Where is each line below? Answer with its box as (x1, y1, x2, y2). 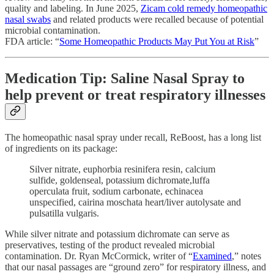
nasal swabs (5, 13, 51, 24)
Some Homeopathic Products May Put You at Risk (59, 35, 254, 46)
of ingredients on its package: (5, 143, 117, 154)
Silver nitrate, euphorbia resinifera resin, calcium (29, 163, 215, 174)
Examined (193, 250, 232, 261)
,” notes (232, 250, 261, 261)
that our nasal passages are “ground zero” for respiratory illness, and (5, 261, 266, 272)
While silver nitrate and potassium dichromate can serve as (5, 228, 229, 239)
